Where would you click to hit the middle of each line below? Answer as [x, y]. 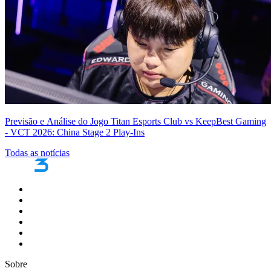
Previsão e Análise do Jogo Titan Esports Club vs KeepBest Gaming [135, 121]
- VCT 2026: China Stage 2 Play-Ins [75, 132]
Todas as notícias [37, 152]
